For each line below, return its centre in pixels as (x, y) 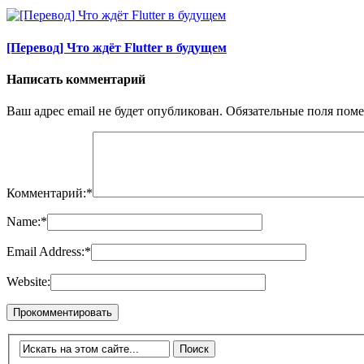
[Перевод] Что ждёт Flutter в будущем (117, 47)
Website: (28, 282)
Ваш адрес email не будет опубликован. (115, 111)
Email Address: (45, 252)
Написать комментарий (76, 79)
